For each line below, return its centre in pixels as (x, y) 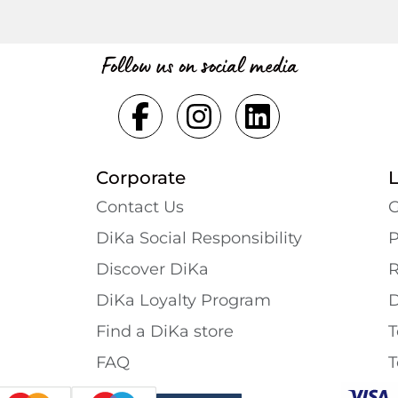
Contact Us (140, 207)
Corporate (141, 178)
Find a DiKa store (165, 332)
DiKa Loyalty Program (183, 301)
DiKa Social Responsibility (199, 239)
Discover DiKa (152, 270)
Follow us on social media (199, 65)
